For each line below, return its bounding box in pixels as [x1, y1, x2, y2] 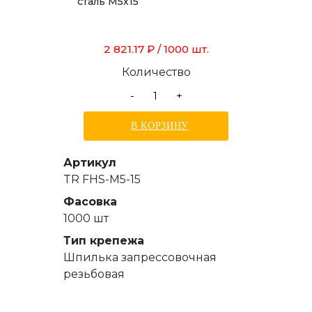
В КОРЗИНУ [130, 120, 189, 131]
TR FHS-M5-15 [63, 172, 141, 186]
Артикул [63, 155, 116, 169]
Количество [121, 65, 191, 79]
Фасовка [63, 194, 117, 208]
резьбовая [63, 267, 125, 281]
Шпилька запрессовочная [63, 250, 217, 264]
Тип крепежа [63, 233, 144, 247]
